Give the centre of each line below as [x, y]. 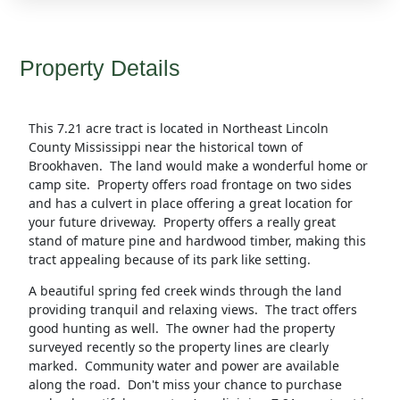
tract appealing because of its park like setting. [173, 260]
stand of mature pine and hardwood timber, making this [197, 241]
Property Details [100, 68]
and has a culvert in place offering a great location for [190, 204]
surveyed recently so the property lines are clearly [178, 347]
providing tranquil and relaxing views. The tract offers [192, 310]
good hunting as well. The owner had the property [181, 329]
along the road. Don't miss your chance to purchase [185, 385]
